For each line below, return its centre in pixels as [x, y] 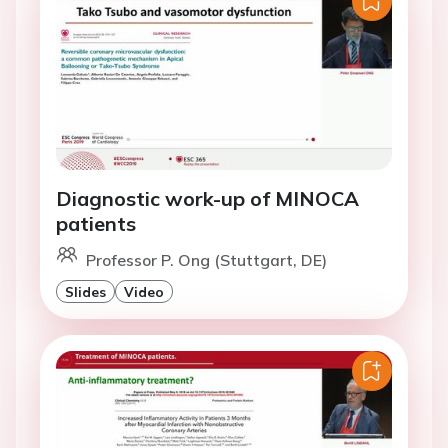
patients [96, 224]
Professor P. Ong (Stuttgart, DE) [206, 260]
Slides [85, 292]
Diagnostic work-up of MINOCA [207, 199]
